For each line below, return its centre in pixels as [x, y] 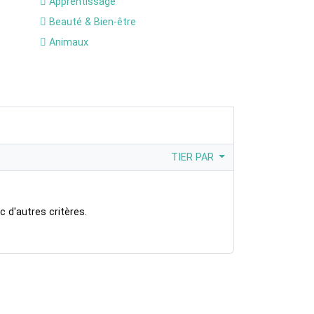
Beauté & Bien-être [91, 22]
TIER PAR [193, 157]
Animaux [67, 42]
